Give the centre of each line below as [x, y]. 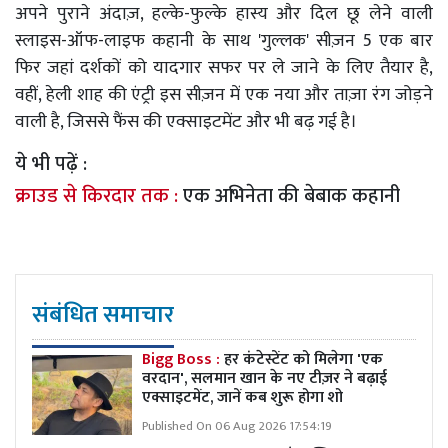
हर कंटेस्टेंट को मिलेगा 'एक [303, 359]
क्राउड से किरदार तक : [99, 195]
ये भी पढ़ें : [53, 163]
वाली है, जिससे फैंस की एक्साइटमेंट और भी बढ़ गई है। [186, 121]
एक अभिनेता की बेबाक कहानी [291, 195]
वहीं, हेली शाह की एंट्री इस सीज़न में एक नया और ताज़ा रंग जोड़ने [224, 94]
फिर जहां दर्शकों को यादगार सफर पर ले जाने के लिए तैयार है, [224, 67]
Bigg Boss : [183, 359]
